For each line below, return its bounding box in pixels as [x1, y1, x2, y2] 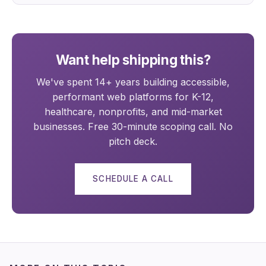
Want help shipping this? [55, 51, 211, 68]
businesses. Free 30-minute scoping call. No [33, 121, 233, 133]
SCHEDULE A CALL [93, 174, 173, 184]
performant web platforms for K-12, [52, 91, 214, 103]
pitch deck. [109, 135, 157, 148]
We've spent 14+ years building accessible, [36, 76, 230, 88]
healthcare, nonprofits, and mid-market [44, 106, 222, 118]
